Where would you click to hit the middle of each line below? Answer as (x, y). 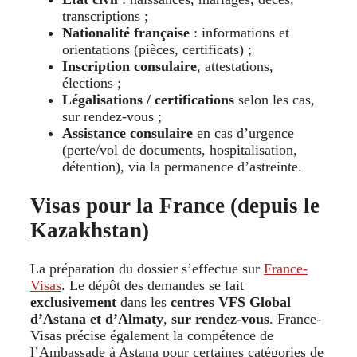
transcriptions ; (105, 16)
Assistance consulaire (127, 133)
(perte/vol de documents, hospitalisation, (180, 150)
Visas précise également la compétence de (152, 335)
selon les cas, (275, 100)
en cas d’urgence (243, 133)
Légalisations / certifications (148, 100)
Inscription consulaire (129, 67)
